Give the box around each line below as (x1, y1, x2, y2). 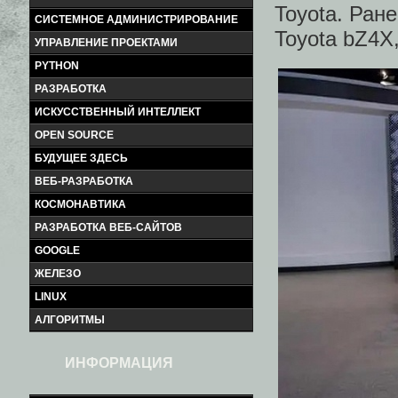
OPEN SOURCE (35, 129, 114, 141)
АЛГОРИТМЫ (35, 314, 105, 326)
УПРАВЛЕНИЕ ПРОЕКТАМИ (35, 36, 178, 49)
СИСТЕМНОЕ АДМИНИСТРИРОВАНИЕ (35, 13, 238, 26)
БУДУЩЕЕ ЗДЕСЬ (35, 152, 128, 164)
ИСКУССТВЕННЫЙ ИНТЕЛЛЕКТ (35, 106, 201, 118)
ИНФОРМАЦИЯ (65, 355, 173, 370)
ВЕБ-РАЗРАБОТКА (35, 175, 133, 187)
